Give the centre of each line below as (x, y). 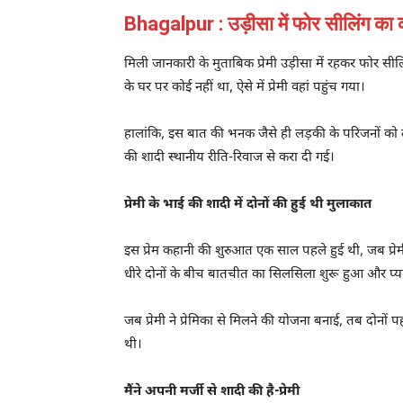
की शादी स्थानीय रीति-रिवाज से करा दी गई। (229, 157)
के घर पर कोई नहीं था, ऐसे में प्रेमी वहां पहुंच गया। (245, 87)
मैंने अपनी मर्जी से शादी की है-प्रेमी (212, 391)
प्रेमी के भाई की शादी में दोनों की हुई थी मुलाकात (248, 204)
